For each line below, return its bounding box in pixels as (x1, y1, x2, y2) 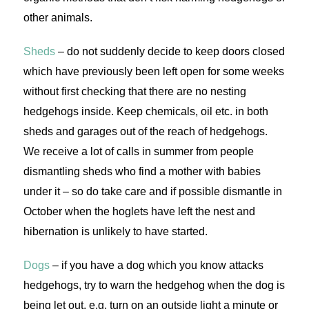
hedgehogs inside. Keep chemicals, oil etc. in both (23, 106, 268, 118)
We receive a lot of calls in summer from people (23, 146, 254, 158)
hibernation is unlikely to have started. (23, 226, 208, 238)
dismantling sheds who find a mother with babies (23, 166, 261, 178)
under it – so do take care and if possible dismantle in (23, 186, 282, 198)
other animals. (23, 12, 92, 24)
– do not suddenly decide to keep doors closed (54, 46, 285, 58)
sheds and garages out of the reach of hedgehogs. (23, 126, 268, 138)
